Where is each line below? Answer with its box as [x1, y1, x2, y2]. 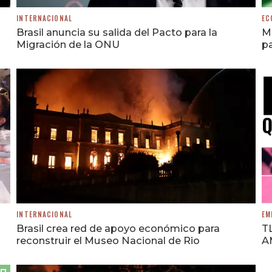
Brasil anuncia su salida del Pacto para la [16, 25, 218, 38]
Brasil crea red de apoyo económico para [16, 222, 220, 234]
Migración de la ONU [16, 38, 120, 50]
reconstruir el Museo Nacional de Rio [16, 234, 200, 246]
